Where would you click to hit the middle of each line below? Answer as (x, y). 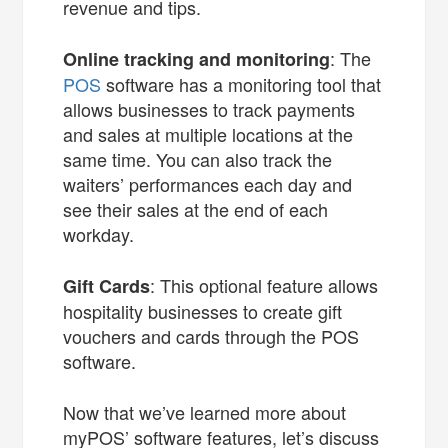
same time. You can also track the (198, 158)
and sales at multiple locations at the (208, 133)
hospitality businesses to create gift (203, 310)
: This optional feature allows (264, 284)
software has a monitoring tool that (241, 83)
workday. (99, 233)
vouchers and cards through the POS (211, 335)
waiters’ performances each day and (208, 183)
